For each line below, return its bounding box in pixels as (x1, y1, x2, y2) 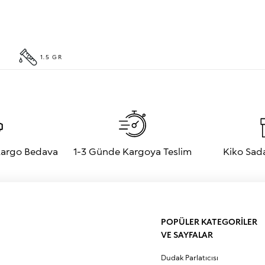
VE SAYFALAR (161, 230, 214, 240)
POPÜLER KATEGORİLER (161, 216, 257, 227)
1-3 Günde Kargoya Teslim (73, 146, 192, 157)
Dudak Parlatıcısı (161, 253, 218, 262)
